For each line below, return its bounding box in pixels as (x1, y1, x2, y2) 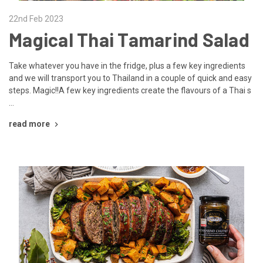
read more (9, 119, 50, 129)
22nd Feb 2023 (9, 14, 63, 23)
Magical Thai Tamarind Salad (9, 28, 249, 50)
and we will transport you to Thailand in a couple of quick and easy (9, 73, 252, 83)
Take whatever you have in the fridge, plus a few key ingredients (9, 60, 245, 70)
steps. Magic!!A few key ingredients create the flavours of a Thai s (9, 85, 251, 95)
